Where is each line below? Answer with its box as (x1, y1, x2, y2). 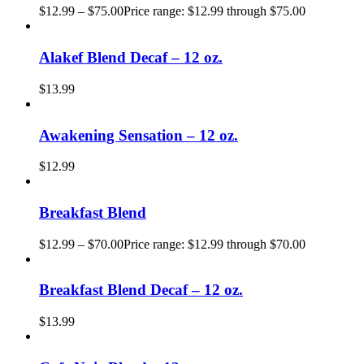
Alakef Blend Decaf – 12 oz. (39, 49, 223, 67)
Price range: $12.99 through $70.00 (123, 236, 305, 251)
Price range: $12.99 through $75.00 (123, 4, 305, 19)
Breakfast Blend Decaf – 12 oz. (39, 281, 243, 299)
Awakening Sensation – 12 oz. (39, 126, 238, 144)
